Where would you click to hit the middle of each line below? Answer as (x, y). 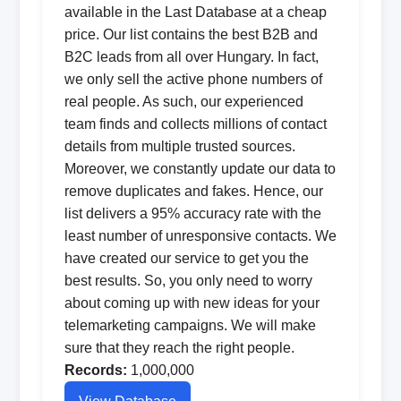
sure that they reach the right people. (179, 348)
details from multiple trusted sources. (179, 146)
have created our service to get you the (186, 258)
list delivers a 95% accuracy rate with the (192, 213)
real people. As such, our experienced (183, 102)
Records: (95, 370)
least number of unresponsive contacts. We (200, 236)
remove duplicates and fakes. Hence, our (193, 191)
